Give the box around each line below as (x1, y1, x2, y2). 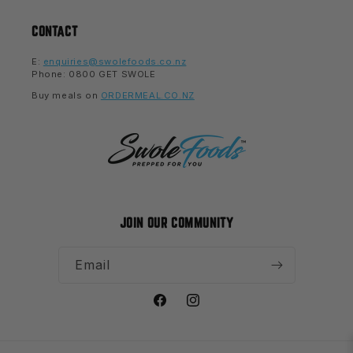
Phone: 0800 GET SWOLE (32, 68, 156, 80)
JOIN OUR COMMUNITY (119, 215, 234, 230)
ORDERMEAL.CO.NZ (100, 90, 195, 101)
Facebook (151, 300, 209, 314)
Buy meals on (32, 90, 101, 101)
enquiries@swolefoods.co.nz (43, 55, 187, 67)
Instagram (184, 300, 239, 314)
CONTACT (32, 23, 78, 39)
